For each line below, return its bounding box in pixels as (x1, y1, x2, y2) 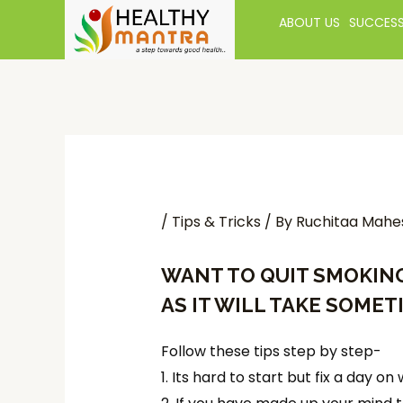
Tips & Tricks (171, 211, 261, 232)
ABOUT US (279, 13, 341, 31)
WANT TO (160, 264, 260, 287)
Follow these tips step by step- (160, 341, 385, 362)
